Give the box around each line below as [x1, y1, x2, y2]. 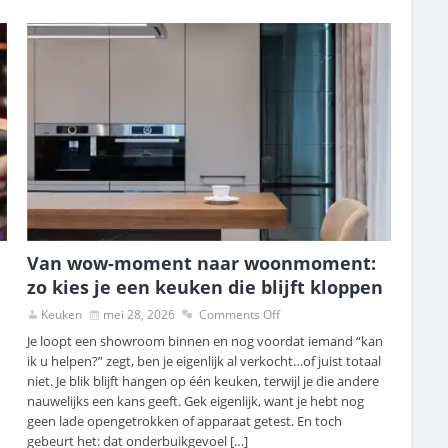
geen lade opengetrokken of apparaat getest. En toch [27, 412, 343, 431]
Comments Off [199, 306, 281, 324]
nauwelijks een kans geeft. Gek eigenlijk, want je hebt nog [27, 392, 365, 411]
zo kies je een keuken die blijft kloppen [27, 275, 384, 300]
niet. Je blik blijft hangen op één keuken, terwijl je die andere [27, 372, 380, 391]
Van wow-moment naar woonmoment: [27, 251, 377, 276]
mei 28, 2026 [103, 306, 176, 324]
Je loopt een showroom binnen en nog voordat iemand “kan [27, 332, 384, 351]
